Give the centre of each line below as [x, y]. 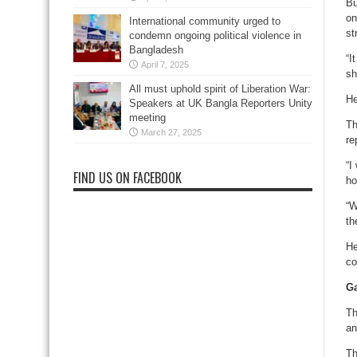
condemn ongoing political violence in [215, 35]
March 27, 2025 [171, 132]
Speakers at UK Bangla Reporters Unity [221, 103]
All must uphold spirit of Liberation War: [220, 89]
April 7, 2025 [165, 65]
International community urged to [205, 21]
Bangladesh [156, 50]
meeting [147, 118]
